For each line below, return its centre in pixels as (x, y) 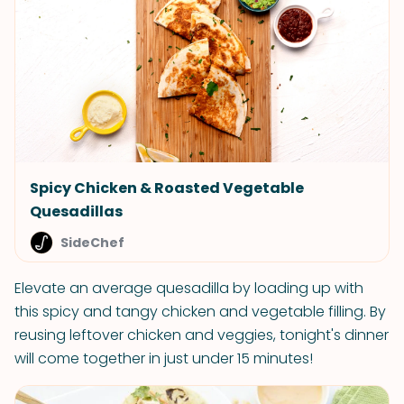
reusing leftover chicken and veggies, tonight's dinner (202, 335)
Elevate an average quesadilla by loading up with (189, 288)
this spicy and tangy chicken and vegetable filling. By (200, 312)
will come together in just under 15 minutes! (164, 358)
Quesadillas (76, 211)
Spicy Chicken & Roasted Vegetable (167, 188)
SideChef (92, 243)
